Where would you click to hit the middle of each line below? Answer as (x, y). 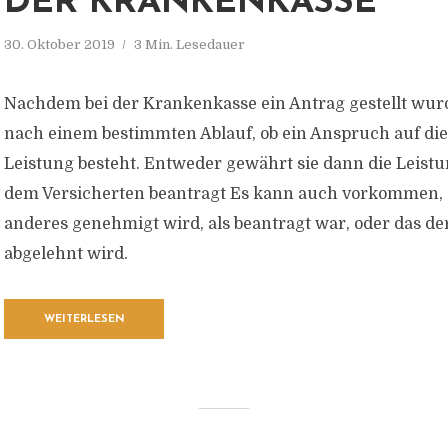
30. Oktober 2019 (59, 44)
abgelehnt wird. (66, 254)
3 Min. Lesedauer (189, 44)
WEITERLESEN (84, 319)
